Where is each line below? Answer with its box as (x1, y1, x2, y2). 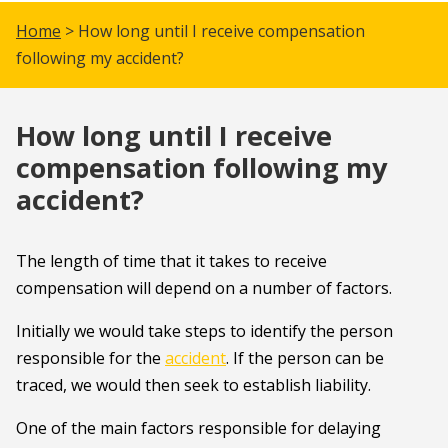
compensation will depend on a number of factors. (16, 277, 392, 299)
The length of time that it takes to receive (16, 250, 327, 272)
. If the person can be (226, 347, 384, 369)
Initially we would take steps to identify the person (16, 320, 393, 342)
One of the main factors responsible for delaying (16, 417, 381, 439)
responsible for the (16, 347, 165, 369)
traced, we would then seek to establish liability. (16, 374, 371, 396)
